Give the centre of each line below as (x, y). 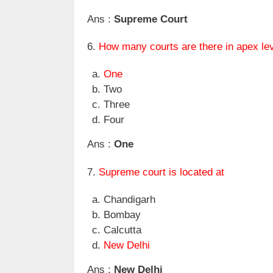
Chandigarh (129, 200)
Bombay (122, 215)
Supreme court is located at (161, 172)
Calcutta (122, 230)
